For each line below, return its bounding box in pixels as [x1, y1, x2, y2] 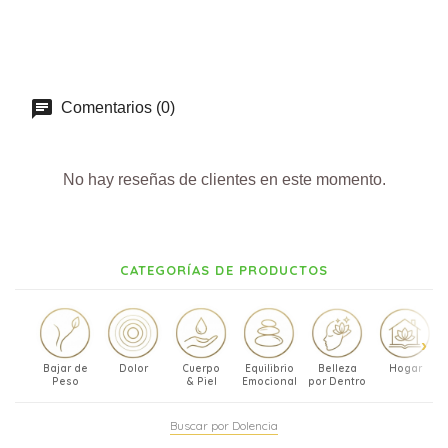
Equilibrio [244, 362, 294, 376]
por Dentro [308, 375, 366, 389]
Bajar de [42, 362, 88, 376]
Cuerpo [182, 362, 220, 376]
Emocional [241, 375, 297, 389]
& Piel [185, 375, 217, 389]
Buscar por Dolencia [170, 418, 278, 434]
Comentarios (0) [57, 99, 175, 117]
